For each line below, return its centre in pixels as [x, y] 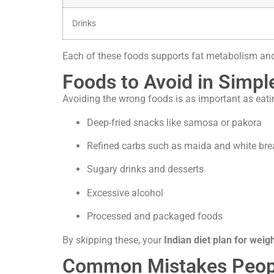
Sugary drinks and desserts [145, 169]
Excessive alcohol [125, 193]
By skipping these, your [112, 240]
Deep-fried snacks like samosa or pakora [174, 122]
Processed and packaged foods [155, 217]
